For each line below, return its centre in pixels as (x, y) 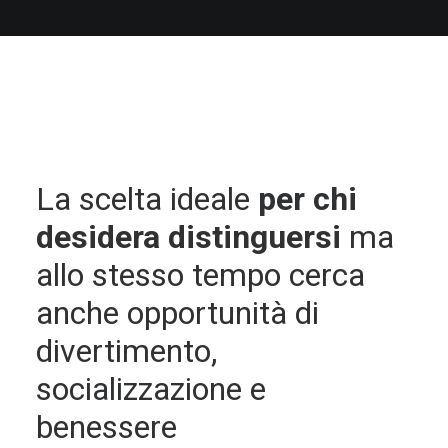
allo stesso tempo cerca (200, 275)
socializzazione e (151, 389)
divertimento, (126, 351)
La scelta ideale (147, 199)
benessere (106, 427)
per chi (307, 199)
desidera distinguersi (188, 237)
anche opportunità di (177, 313)
